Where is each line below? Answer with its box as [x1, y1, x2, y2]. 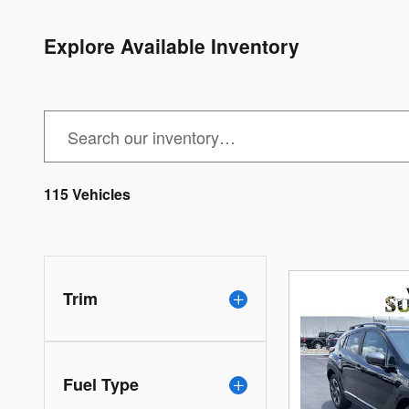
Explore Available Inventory [44, 31, 299, 59]
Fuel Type [63, 372, 139, 396]
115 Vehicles [44, 184, 131, 204]
